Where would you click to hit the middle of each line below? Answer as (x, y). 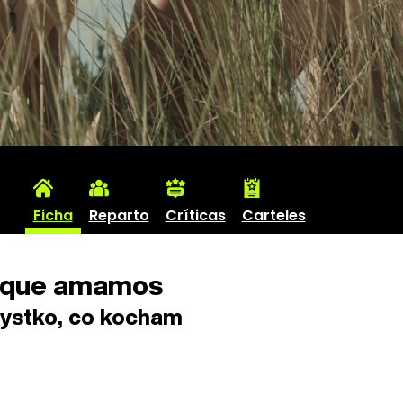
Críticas (195, 215)
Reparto (119, 215)
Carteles (273, 215)
